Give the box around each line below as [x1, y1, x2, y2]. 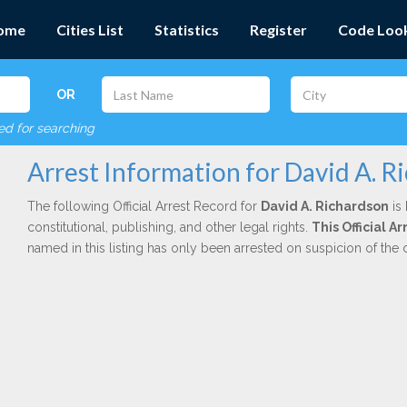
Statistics [154, 21, 219, 38]
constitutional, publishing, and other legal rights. [26, 220, 312, 234]
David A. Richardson [260, 199, 389, 213]
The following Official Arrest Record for [26, 199, 261, 213]
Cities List [56, 21, 124, 38]
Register [250, 21, 307, 38]
